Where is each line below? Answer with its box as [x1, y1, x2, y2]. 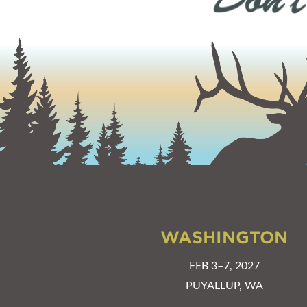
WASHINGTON [160, 227, 288, 247]
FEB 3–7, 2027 [188, 260, 260, 271]
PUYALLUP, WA [185, 280, 263, 291]
